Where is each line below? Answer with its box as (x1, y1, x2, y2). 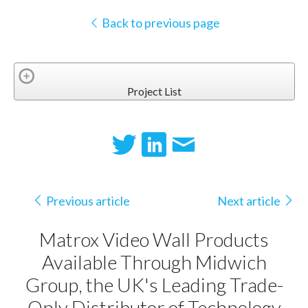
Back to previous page (99, 15, 220, 31)
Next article (217, 192, 281, 208)
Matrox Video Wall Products (39, 228, 269, 252)
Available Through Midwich (41, 250, 267, 274)
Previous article (45, 192, 130, 208)
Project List (126, 84, 181, 98)
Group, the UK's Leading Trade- (25, 273, 283, 297)
